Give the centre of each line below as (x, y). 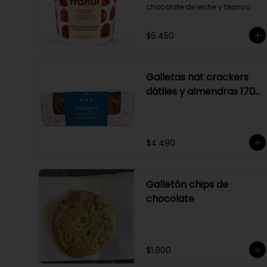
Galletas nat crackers (197, 77)
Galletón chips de (187, 184)
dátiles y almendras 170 (201, 91)
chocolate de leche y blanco (198, 7)
